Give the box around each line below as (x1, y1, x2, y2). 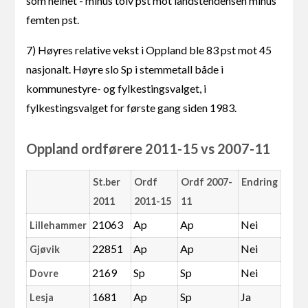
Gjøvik (30, 243, 60, 255)
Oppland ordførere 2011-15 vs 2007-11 (26, 140, 271, 157)
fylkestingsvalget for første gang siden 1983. (26, 100, 237, 114)
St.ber (93, 175, 120, 188)
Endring (241, 175, 278, 188)
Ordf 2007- (181, 175, 232, 188)
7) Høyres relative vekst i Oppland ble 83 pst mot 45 (26, 43, 272, 56)
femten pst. (26, 12, 80, 26)
